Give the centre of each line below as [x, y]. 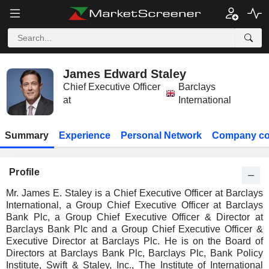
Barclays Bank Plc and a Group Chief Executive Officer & [134, 229]
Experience [85, 135]
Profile [24, 172]
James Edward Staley [125, 74]
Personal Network [161, 135]
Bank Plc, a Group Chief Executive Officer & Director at [134, 217]
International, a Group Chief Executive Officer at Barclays [134, 205]
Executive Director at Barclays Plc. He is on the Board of [134, 241]
